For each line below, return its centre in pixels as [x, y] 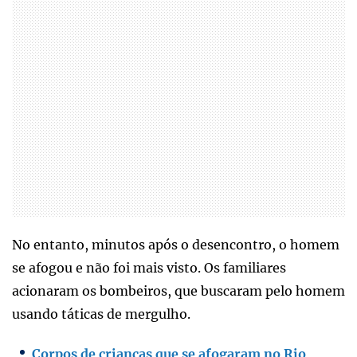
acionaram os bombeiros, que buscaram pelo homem [178, 290]
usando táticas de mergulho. [101, 314]
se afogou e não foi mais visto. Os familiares [149, 267]
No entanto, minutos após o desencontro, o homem [176, 244]
